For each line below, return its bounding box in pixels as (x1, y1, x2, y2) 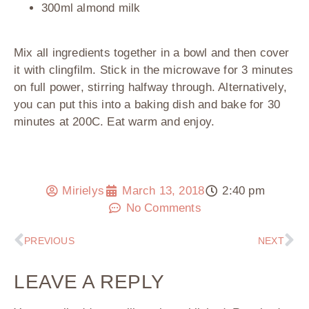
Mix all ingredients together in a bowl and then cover (14, 46, 290, 60)
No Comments (126, 201, 201, 215)
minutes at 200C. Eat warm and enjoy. (14, 115, 215, 129)
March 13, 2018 (122, 184, 205, 198)
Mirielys (62, 184, 105, 198)
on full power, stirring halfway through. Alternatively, (14, 81, 288, 94)
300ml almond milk (41, 1, 141, 15)
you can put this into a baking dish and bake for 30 (14, 98, 281, 112)
